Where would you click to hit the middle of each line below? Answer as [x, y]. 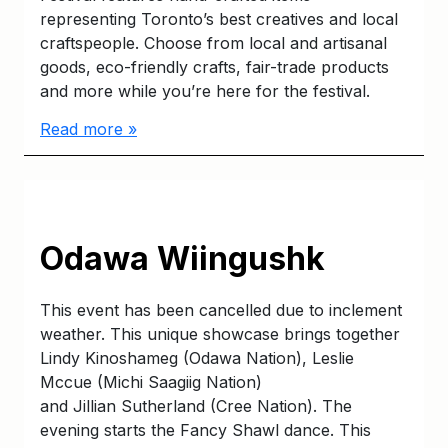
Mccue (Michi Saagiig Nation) [151, 381]
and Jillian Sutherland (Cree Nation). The [196, 405]
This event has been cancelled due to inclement [221, 309]
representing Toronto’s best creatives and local [219, 18]
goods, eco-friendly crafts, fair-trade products [214, 66]
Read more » [88, 128]
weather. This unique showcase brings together [220, 333]
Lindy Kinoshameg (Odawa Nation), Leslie [197, 357]
